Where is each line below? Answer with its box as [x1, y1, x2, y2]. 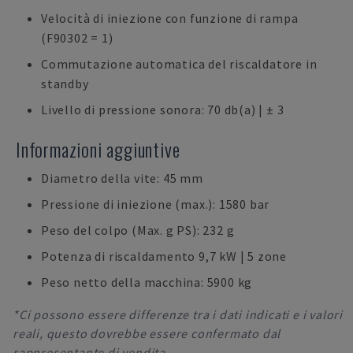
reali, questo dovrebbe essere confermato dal [13, 325, 281, 341]
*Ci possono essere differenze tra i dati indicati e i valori [13, 307, 343, 322]
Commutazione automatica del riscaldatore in [41, 56, 318, 72]
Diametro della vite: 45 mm [41, 170, 203, 186]
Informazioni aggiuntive [16, 135, 180, 163]
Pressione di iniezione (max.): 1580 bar [41, 196, 270, 212]
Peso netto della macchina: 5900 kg [41, 274, 253, 290]
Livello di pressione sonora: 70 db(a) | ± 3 [41, 102, 284, 117]
